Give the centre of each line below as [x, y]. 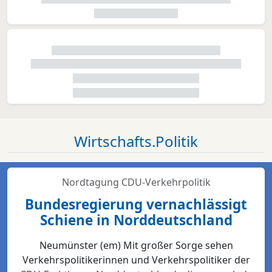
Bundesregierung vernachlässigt [136, 205]
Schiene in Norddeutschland [136, 220]
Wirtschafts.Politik [136, 141]
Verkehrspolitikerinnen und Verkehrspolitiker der [136, 260]
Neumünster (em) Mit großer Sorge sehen [136, 246]
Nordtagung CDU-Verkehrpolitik [136, 182]
